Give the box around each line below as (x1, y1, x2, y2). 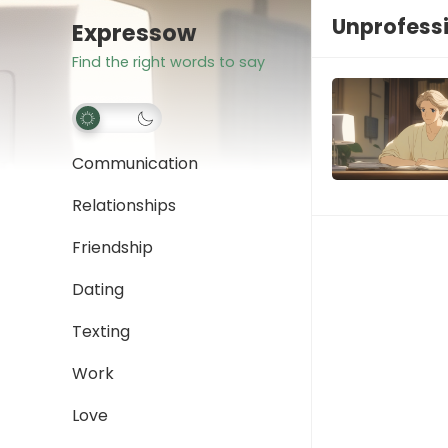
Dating (72, 278, 124, 301)
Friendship (72, 236, 153, 259)
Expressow (72, 17, 196, 49)
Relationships (72, 194, 176, 217)
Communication (72, 152, 198, 175)
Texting (72, 320, 130, 343)
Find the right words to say (72, 52, 265, 72)
